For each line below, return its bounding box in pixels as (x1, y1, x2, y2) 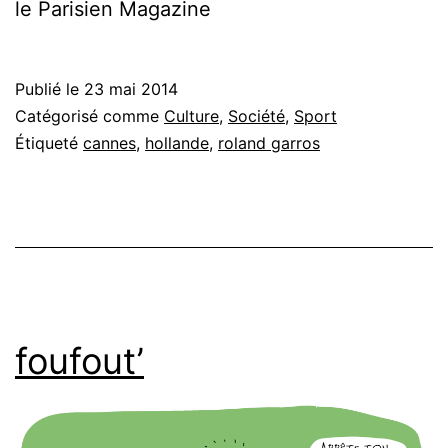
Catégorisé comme (15, 105, 164, 126)
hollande (145, 132, 209, 153)
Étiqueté (15, 132, 83, 153)
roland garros (218, 132, 320, 153)
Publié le (15, 78, 84, 99)
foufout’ (15, 338, 144, 383)
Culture (164, 105, 219, 126)
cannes (83, 132, 136, 153)
